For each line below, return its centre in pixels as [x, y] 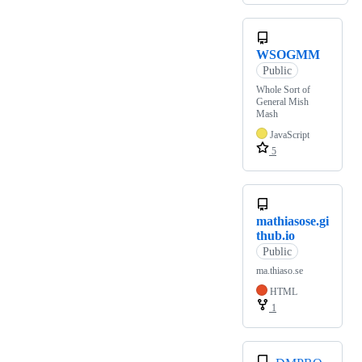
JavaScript [290, 135]
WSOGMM [288, 55]
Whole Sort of [283, 90]
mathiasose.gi [293, 221]
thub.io [276, 236]
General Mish [282, 102]
